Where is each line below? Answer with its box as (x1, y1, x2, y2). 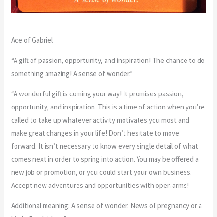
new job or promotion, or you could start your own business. (11, 167, 192, 177)
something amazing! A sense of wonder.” (11, 68, 133, 78)
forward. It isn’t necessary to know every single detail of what (11, 141, 199, 151)
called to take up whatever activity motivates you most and (11, 115, 190, 124)
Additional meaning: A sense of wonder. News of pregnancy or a (11, 201, 202, 210)
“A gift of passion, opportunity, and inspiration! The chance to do (11, 55, 205, 65)
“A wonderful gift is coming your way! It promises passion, (11, 89, 184, 98)
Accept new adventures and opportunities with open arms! (11, 180, 189, 190)
